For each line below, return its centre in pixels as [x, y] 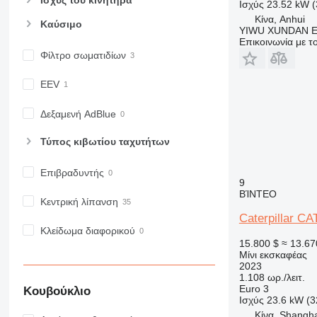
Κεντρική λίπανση [79, 201]
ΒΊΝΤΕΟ [258, 194]
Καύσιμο [61, 24]
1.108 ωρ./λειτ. [272, 277]
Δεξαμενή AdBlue [78, 114]
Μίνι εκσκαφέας [273, 254]
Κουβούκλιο [57, 291]
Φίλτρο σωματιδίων [83, 56]
